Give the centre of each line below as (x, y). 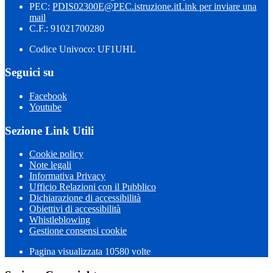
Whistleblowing (60, 220)
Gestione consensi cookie (78, 231)
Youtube (45, 107)
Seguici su (30, 73)
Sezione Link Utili (49, 130)
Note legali (50, 165)
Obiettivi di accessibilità (75, 209)
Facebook (48, 96)
